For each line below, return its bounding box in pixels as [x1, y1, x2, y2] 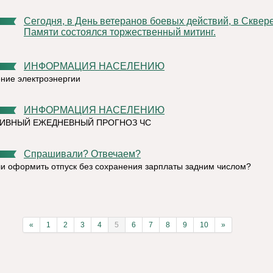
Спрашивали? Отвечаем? [31, 149, 141, 159]
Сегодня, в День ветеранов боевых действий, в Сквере [24, 16, 31, 26]
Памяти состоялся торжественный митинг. [24, 27, 216, 37]
